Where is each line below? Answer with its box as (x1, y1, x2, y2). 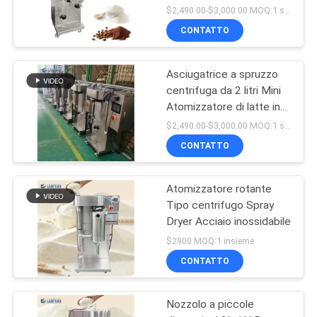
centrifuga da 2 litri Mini (166, 83, 282, 97)
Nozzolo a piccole (166, 298, 255, 311)
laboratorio (166, 132, 219, 146)
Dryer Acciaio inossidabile (166, 215, 292, 229)
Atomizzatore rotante (166, 183, 272, 196)
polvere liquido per (166, 116, 257, 129)
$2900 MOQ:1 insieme (166, 235, 255, 246)
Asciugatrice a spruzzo (166, 67, 279, 81)
